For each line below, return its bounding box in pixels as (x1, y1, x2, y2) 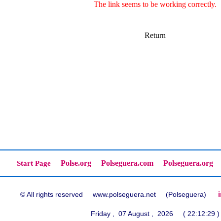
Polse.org (61, 159, 91, 167)
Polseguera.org (163, 159, 213, 167)
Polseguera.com (101, 159, 153, 167)
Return (145, 31, 166, 39)
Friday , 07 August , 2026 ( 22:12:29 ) (91, 210, 220, 218)
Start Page (17, 159, 51, 167)
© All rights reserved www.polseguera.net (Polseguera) (20, 190, 218, 198)
